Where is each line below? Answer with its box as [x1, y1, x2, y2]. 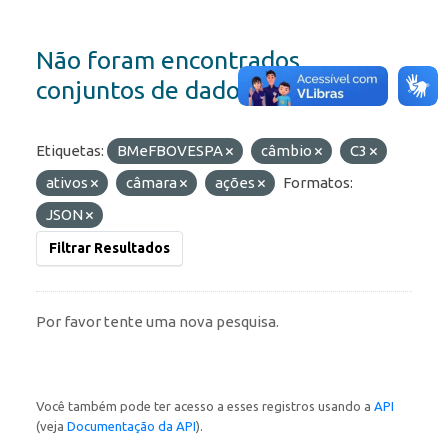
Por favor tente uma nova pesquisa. [36, 313, 279, 331]
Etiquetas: [36, 142, 104, 160]
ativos [46, 174, 91, 192]
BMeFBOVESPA [117, 142, 226, 160]
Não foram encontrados [36, 46, 300, 75]
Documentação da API [67, 419, 196, 434]
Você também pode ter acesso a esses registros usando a [36, 399, 374, 414]
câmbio [261, 142, 315, 160]
